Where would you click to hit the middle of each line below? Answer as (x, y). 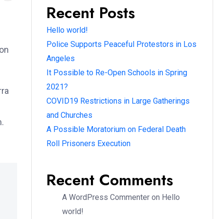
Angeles (61, 58)
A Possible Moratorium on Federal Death (116, 129)
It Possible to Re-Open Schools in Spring (117, 73)
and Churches (69, 115)
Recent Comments (110, 180)
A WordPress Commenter (106, 197)
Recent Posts (91, 13)
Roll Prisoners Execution (88, 143)
